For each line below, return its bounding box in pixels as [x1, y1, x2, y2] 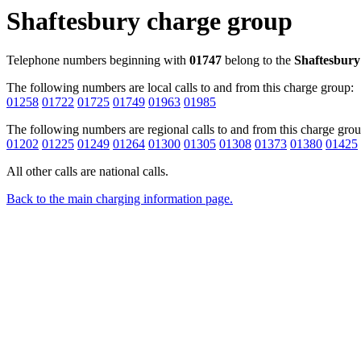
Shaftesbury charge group [6, 6, 293, 35]
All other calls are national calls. [6, 164, 168, 179]
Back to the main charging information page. [6, 192, 233, 206]
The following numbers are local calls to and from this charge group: [6, 81, 354, 95]
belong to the [222, 53, 294, 68]
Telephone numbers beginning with [6, 53, 189, 68]
